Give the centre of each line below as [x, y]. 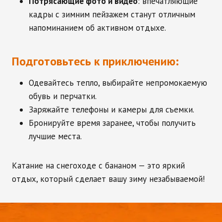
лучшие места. [55, 136]
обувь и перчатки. [63, 96]
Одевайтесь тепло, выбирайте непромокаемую [118, 83]
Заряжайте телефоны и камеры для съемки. [111, 110]
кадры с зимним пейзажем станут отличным [112, 14]
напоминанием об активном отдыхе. [97, 28]
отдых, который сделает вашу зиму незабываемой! [108, 179]
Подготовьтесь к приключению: [95, 61]
